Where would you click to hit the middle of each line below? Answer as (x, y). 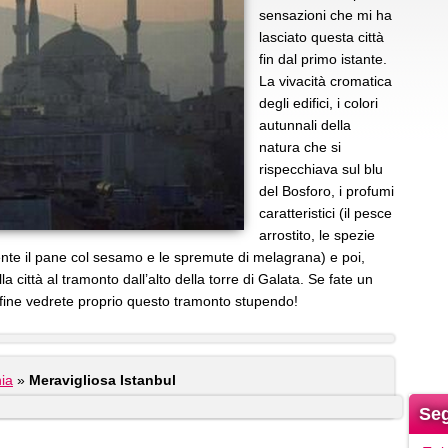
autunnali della (305, 125)
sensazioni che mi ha (325, 15)
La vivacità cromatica (325, 81)
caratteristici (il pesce (325, 213)
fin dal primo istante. (323, 59)
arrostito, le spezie (317, 235)
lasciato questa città (321, 37)
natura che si (300, 147)
